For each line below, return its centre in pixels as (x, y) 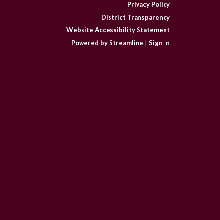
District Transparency (136, 17)
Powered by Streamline (107, 43)
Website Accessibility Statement (118, 30)
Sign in (159, 43)
